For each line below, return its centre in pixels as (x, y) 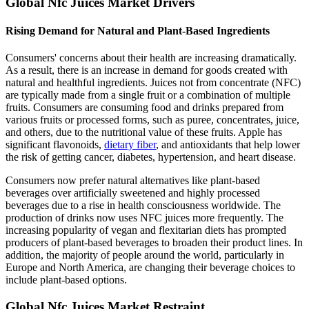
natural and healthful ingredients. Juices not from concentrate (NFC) (153, 83)
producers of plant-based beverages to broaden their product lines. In (154, 243)
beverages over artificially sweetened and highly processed (133, 193)
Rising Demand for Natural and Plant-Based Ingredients (138, 31)
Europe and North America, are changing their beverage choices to (150, 268)
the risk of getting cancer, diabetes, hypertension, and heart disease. (152, 157)
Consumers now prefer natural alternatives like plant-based (133, 181)
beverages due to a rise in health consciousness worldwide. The (143, 206)
